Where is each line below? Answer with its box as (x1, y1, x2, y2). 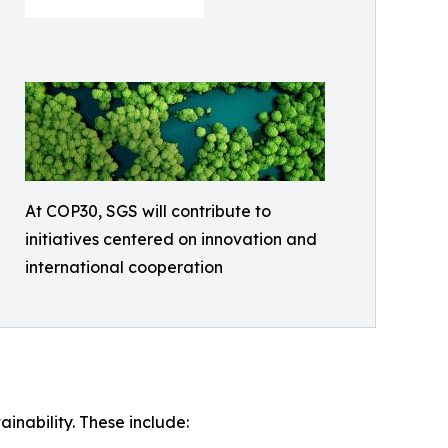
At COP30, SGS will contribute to (25, 201, 271, 222)
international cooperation (25, 257, 223, 278)
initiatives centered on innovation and (25, 229, 317, 250)
